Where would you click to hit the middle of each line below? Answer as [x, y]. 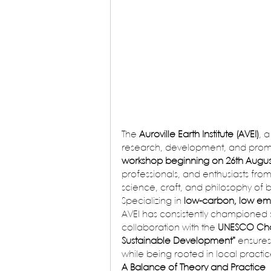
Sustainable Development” [178, 242]
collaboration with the [170, 228]
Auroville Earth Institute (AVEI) [199, 135]
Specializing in [153, 202]
